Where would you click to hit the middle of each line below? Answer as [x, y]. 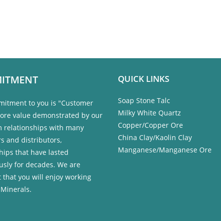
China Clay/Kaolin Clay [155, 137]
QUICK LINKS [144, 79]
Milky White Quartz [149, 113]
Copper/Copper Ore [150, 125]
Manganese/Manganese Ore [165, 150]
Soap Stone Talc [144, 100]
